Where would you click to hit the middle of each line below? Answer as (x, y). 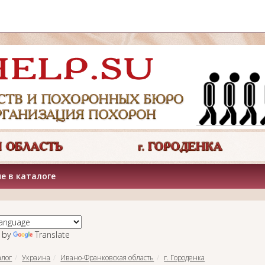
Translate (52, 234)
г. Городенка (185, 257)
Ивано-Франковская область (107, 257)
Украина (36, 257)
